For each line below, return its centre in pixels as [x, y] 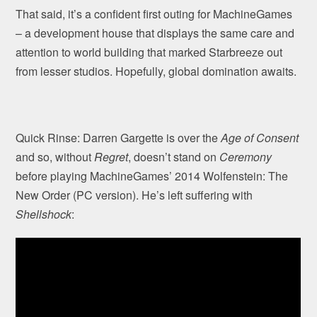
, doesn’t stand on [174, 156]
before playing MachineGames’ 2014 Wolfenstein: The [152, 175]
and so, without [55, 156]
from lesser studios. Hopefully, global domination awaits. [156, 71]
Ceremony [246, 156]
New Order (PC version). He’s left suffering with [134, 195]
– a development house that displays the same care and [155, 33]
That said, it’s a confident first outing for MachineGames [154, 13]
